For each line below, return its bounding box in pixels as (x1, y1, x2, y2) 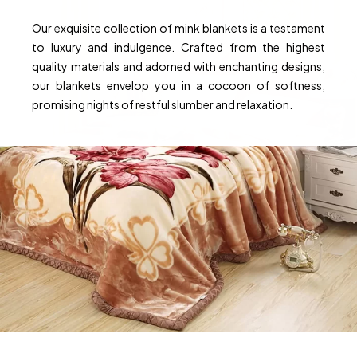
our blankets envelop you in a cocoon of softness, (32, 78, 325, 93)
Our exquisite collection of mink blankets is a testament (32, 21, 325, 36)
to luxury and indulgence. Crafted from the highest (32, 40, 325, 55)
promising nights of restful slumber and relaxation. (32, 97, 292, 112)
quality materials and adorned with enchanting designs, (32, 59, 325, 74)
